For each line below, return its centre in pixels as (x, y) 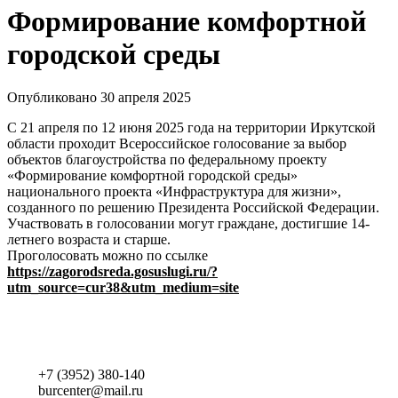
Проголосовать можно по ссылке (107, 256)
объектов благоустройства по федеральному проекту (167, 160)
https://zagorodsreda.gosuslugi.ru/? (112, 272)
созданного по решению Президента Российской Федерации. (193, 208)
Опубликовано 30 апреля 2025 (99, 98)
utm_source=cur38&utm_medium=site (123, 288)
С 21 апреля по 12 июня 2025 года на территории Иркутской (191, 128)
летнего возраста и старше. (89, 240)
